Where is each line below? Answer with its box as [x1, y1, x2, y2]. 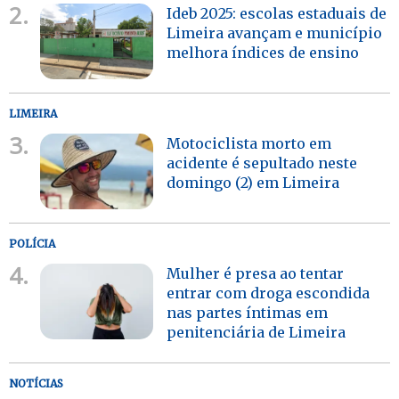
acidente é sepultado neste [167, 153, 358, 172]
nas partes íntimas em [167, 303, 329, 322]
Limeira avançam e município [167, 23, 383, 42]
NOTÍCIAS [9, 376, 63, 390]
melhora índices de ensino [167, 43, 360, 61]
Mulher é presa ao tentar [167, 264, 345, 282]
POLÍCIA [9, 236, 55, 250]
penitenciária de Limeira [167, 322, 346, 341]
